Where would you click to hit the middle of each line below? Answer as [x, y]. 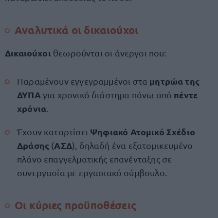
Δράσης [33, 145]
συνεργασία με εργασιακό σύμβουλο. [92, 173]
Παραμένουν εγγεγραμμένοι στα [83, 81]
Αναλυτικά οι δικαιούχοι [77, 30]
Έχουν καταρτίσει [54, 132]
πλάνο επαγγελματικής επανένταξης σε [95, 159]
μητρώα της [175, 81]
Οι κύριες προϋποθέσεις [77, 205]
